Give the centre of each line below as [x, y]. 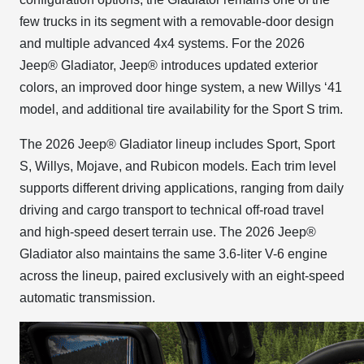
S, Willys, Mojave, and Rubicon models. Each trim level [178, 166]
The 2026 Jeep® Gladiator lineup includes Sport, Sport [177, 144]
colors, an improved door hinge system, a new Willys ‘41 [181, 87]
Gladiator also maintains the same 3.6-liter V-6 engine [173, 254]
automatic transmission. [87, 298]
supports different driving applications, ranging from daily [182, 188]
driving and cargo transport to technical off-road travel [172, 210]
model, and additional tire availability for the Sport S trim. [181, 109]
